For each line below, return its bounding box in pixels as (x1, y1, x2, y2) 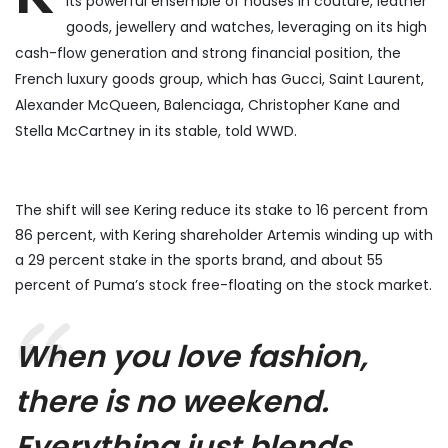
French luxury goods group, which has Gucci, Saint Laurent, (15, 68, 424, 89)
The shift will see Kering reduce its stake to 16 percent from (15, 199, 428, 220)
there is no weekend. (15, 380, 329, 423)
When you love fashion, (15, 335, 368, 378)
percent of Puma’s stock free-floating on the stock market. (15, 274, 432, 295)
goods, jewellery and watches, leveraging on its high (66, 16, 427, 37)
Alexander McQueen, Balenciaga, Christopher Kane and (15, 94, 400, 115)
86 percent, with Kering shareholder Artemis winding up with (15, 224, 433, 245)
